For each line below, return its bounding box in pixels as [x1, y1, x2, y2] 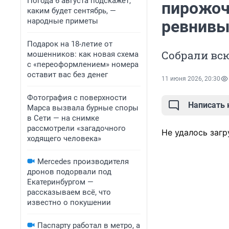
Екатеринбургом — [27, 177, 94, 187]
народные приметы [27, 16, 98, 26]
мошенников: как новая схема [27, 50, 139, 59]
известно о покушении [27, 198, 111, 207]
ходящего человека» [27, 134, 101, 143]
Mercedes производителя [37, 157, 129, 166]
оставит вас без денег [27, 70, 108, 79]
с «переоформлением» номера [27, 60, 139, 69]
